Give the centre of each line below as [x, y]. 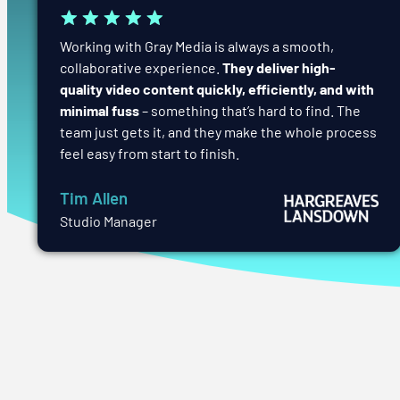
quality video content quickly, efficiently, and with [217, 88]
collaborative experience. [141, 67]
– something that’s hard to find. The [250, 110]
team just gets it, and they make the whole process [218, 131]
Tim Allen [94, 197]
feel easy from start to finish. [150, 153]
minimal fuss [100, 110]
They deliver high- [279, 67]
